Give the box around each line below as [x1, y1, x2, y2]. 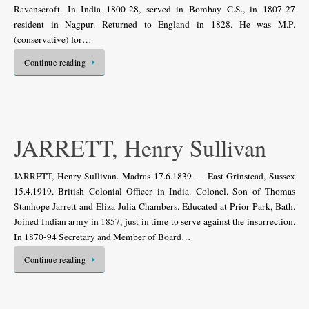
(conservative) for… [14, 32, 92, 46]
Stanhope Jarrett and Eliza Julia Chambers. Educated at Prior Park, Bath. [14, 200, 295, 212]
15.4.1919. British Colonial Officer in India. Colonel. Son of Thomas [14, 185, 295, 197]
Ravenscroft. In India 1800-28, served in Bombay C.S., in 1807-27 [14, 2, 295, 15]
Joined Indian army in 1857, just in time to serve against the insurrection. [14, 215, 295, 228]
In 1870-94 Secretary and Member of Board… [14, 230, 191, 243]
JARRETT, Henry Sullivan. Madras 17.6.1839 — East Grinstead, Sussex [14, 170, 295, 182]
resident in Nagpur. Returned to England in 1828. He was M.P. [14, 17, 295, 30]
